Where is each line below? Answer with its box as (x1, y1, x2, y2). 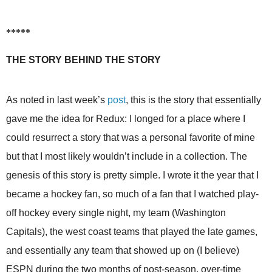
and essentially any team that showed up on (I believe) (6, 245, 239, 256)
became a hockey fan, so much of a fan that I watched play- (6, 189, 259, 200)
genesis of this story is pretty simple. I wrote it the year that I (6, 170, 259, 181)
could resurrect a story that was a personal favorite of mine (6, 132, 255, 143)
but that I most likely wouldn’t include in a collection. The (6, 151, 247, 162)
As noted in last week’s (6, 95, 107, 106)
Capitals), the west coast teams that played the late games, (6, 226, 257, 237)
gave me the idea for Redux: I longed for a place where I (6, 114, 245, 124)
